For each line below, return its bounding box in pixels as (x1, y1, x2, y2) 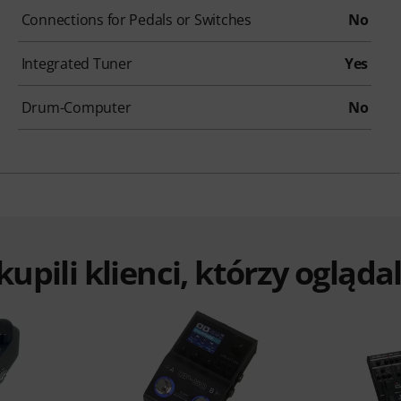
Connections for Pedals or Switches (21, 10, 252, 30)
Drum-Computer (21, 98, 132, 118)
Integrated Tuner (21, 54, 132, 74)
